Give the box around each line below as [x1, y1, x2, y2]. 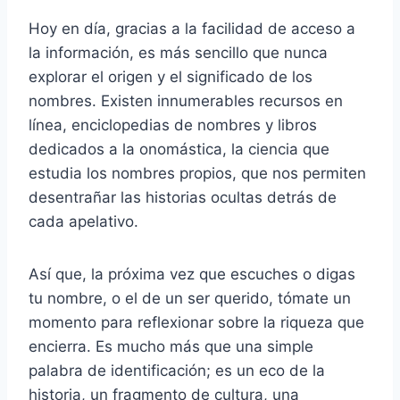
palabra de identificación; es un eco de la [29, 361, 325, 379]
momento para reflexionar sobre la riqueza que [29, 312, 364, 331]
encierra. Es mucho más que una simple [29, 337, 313, 355]
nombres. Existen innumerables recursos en [29, 91, 343, 110]
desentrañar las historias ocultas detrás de [29, 187, 337, 206]
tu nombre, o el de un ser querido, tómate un [29, 288, 351, 307]
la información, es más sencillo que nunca [29, 43, 328, 62]
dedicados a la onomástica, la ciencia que [29, 139, 329, 158]
